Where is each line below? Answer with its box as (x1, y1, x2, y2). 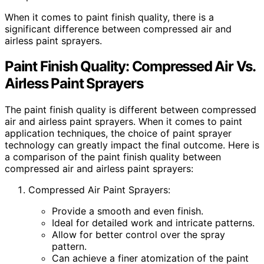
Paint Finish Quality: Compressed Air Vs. (5, 58, 255, 75)
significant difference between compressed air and (5, 22, 232, 35)
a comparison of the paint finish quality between (5, 151, 221, 163)
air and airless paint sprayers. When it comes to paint (5, 115, 242, 128)
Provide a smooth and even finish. (52, 205, 203, 217)
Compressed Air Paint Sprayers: (28, 184, 170, 196)
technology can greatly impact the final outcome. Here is (5, 139, 259, 151)
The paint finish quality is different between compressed (5, 104, 256, 116)
